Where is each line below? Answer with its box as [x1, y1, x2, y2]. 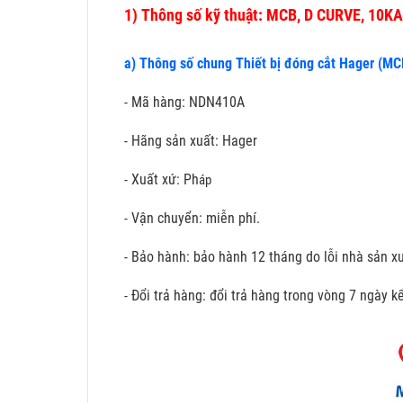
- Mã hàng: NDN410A [124, 93, 245, 111]
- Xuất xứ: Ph [124, 170, 199, 188]
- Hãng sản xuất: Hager [124, 131, 257, 149]
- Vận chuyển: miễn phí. [124, 209, 260, 227]
